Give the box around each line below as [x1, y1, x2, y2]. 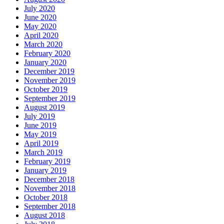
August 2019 [24, 102, 65, 111]
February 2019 [24, 156, 70, 165]
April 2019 [24, 138, 58, 147]
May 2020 [24, 21, 56, 30]
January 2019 [24, 165, 66, 174]
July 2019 [24, 111, 55, 120]
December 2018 [24, 174, 74, 183]
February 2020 [24, 48, 70, 57]
